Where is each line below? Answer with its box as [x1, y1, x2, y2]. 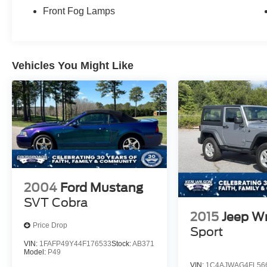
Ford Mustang [60, 180, 143, 195]
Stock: [111, 239, 132, 248]
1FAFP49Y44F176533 [39, 239, 111, 248]
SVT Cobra [24, 195, 88, 210]
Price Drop [33, 221, 67, 230]
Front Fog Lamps [43, 6, 116, 17]
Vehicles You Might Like [12, 60, 133, 72]
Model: [24, 247, 48, 256]
